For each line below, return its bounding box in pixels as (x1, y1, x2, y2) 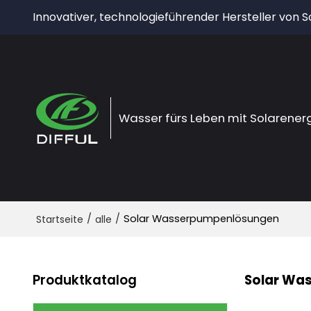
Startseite (35, 212, 83, 226)
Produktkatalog (32, 270, 137, 289)
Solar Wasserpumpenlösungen (123, 212, 279, 226)
